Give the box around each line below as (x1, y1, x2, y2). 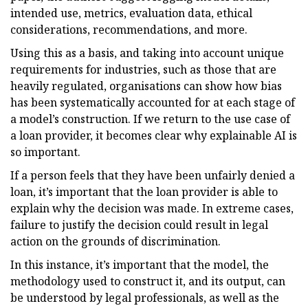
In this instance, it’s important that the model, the (10, 256, 269, 272)
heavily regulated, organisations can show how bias (10, 78, 282, 93)
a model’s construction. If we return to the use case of (10, 111, 290, 126)
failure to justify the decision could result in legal (10, 217, 268, 232)
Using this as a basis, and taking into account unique (10, 45, 284, 60)
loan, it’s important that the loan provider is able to (10, 184, 278, 199)
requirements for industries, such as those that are (10, 61, 276, 77)
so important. (10, 144, 80, 159)
